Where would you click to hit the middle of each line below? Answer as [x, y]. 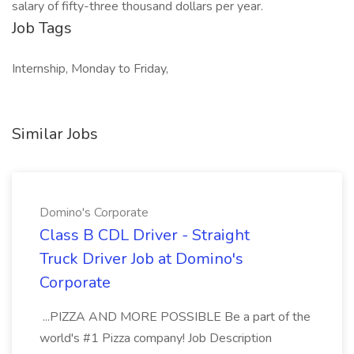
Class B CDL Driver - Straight [145, 235]
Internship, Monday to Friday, [90, 69]
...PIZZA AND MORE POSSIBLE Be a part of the [175, 317]
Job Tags [42, 28]
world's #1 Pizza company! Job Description [156, 338]
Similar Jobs [55, 134]
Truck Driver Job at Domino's [141, 259]
